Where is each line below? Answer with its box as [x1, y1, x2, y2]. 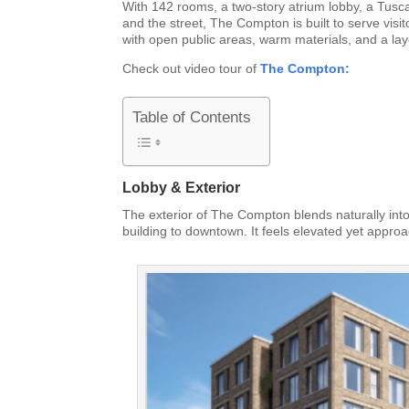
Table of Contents [132, 109, 252, 127]
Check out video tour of [122, 61, 261, 77]
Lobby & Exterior [122, 180, 241, 196]
